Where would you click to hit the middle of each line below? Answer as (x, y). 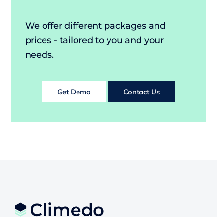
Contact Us (142, 92)
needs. (40, 55)
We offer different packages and (96, 26)
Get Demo (74, 92)
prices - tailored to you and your (95, 40)
